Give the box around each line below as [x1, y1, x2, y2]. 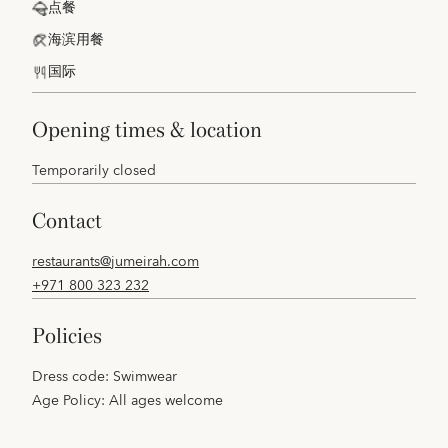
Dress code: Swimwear [32, 365, 177, 389]
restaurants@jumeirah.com [32, 250, 199, 274]
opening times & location [48, 117, 262, 143]
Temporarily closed [32, 159, 156, 183]
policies [45, 323, 102, 349]
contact [46, 208, 102, 234]
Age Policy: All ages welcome [32, 389, 223, 413]
